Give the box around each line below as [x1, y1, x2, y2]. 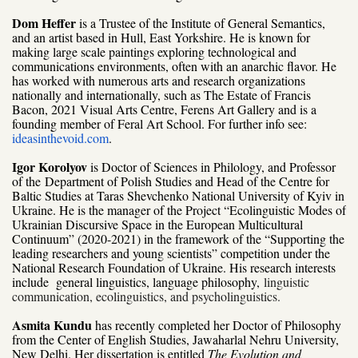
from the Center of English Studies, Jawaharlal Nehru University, [12, 330, 339, 348]
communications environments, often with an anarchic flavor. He [12, 57, 336, 74]
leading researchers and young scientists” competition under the [12, 244, 330, 261]
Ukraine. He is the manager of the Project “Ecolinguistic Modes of [12, 201, 346, 218]
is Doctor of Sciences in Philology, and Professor [90, 157, 336, 175]
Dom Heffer [12, 13, 76, 32]
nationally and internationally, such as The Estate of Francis [12, 86, 311, 103]
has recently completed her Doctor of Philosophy [95, 316, 341, 333]
